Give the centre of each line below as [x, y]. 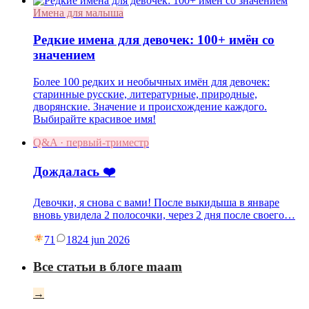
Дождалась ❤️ [74, 171]
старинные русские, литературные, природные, [145, 94]
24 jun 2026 [103, 240]
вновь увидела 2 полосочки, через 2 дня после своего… [164, 215]
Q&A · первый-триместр [91, 142]
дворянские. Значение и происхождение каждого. [150, 106]
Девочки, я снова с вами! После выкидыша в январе [156, 203]
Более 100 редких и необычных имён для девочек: [151, 81]
